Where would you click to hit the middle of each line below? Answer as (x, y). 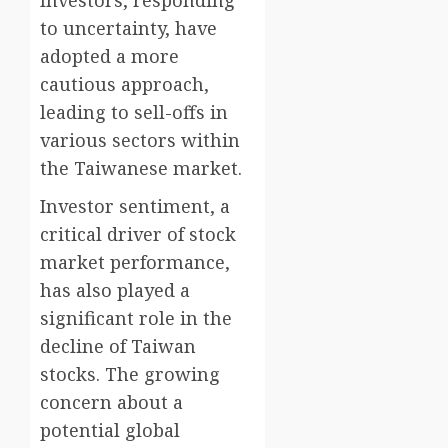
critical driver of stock (138, 234)
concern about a (111, 402)
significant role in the (136, 318)
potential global (110, 430)
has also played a (115, 290)
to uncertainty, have (128, 28)
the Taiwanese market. (141, 168)
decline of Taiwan (118, 346)
